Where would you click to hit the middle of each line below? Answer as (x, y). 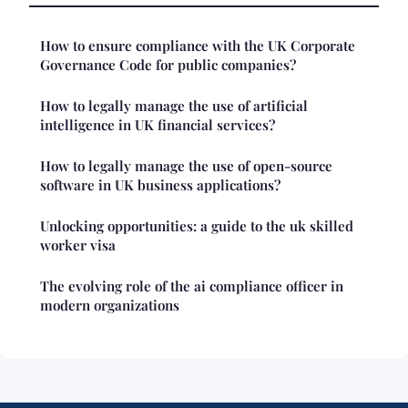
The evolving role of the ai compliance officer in (192, 286)
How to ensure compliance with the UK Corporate (198, 45)
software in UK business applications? (160, 184)
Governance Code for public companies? (168, 64)
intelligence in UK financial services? (158, 124)
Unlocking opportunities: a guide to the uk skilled (197, 225)
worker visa (78, 245)
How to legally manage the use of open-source (186, 165)
